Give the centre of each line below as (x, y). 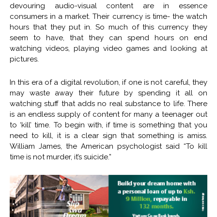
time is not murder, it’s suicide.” (61, 157)
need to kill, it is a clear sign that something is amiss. (108, 136)
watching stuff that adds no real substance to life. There (108, 104)
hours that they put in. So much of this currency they (108, 27)
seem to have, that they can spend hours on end (108, 38)
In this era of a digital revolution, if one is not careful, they (108, 83)
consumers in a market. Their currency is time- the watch (108, 17)
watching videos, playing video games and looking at (108, 49)
